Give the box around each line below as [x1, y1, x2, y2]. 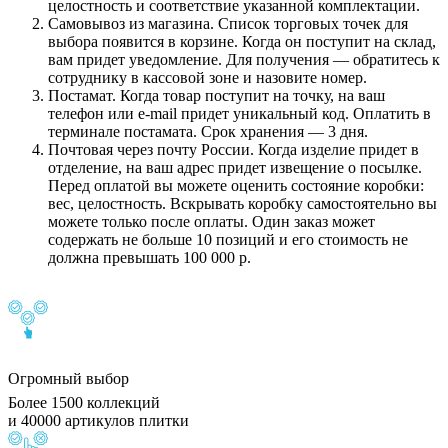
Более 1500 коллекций [8, 393, 160, 411]
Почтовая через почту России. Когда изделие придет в [48, 141, 419, 159]
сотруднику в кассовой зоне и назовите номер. [48, 69, 367, 87]
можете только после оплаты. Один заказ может [48, 213, 375, 231]
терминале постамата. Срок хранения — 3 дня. [48, 123, 368, 141]
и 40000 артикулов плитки [8, 411, 189, 429]
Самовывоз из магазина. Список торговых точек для [48, 15, 408, 33]
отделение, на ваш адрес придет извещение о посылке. [48, 159, 422, 177]
